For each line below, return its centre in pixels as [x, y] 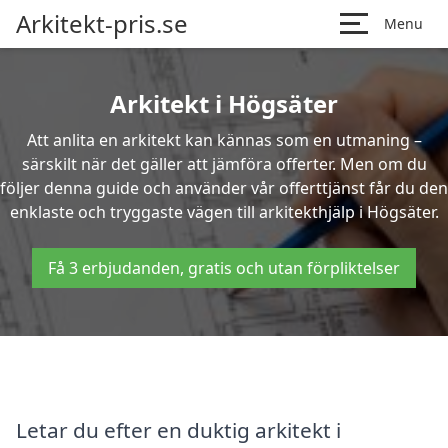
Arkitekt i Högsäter [224, 103]
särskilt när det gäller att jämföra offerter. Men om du [224, 164]
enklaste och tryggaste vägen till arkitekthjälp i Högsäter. [224, 212]
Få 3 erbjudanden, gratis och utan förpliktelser [224, 268]
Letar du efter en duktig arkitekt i [178, 429]
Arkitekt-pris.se [102, 23]
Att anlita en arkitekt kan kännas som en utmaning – [224, 140]
